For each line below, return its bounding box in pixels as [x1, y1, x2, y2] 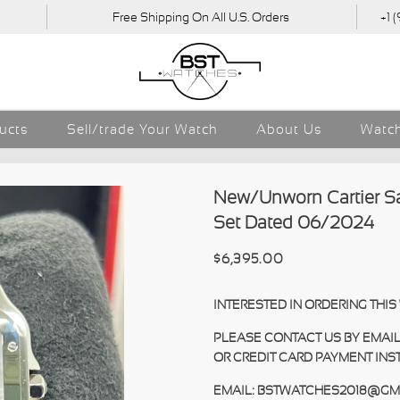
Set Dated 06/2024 [213, 212, 374, 233]
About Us [255, 121, 322, 137]
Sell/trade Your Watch [66, 121, 218, 137]
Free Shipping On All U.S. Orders [112, 10, 289, 24]
